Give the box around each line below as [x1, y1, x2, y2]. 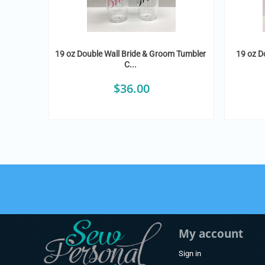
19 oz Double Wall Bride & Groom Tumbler [55, 49, 206, 59]
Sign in [178, 248, 201, 258]
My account [178, 225, 243, 241]
